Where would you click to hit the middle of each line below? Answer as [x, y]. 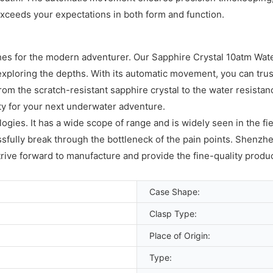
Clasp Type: [173, 213]
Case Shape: [175, 191]
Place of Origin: [180, 235]
